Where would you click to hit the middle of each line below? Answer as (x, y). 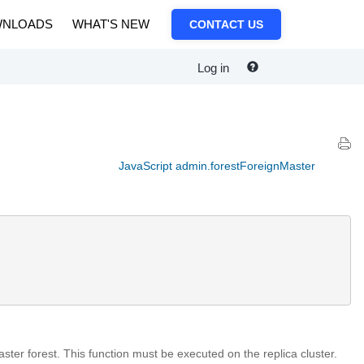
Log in (213, 68)
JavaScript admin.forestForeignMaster (217, 166)
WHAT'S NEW (111, 24)
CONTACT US (226, 24)
